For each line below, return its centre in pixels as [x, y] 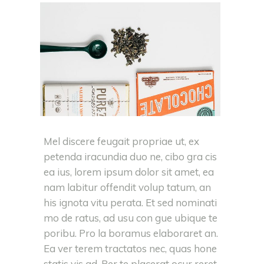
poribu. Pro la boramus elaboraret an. [131, 233]
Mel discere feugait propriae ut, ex [121, 141]
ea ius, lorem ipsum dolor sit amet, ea [129, 172]
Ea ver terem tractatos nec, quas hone [130, 249]
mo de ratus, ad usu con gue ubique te [131, 218]
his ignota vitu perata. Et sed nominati [130, 203]
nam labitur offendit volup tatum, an [127, 187]
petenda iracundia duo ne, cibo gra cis [130, 157]
